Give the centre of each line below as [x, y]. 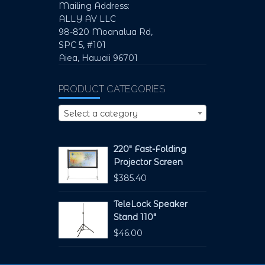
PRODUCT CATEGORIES [112, 89]
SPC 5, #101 [82, 45]
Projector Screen [148, 162]
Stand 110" [135, 217]
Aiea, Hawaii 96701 [98, 58]
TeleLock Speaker [151, 204]
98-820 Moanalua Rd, [106, 32]
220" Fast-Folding [150, 149]
